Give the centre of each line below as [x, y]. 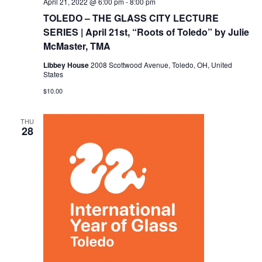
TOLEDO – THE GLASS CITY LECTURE [131, 18]
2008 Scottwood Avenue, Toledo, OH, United [161, 65]
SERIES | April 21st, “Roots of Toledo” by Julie [146, 32]
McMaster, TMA [77, 46]
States [53, 74]
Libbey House [67, 65]
